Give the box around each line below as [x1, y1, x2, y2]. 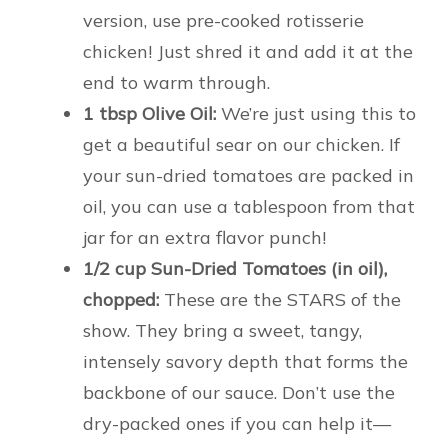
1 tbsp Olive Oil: [83, 101, 216, 125]
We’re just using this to [216, 101, 416, 125]
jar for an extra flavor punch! [83, 225, 326, 249]
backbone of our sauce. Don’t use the [83, 380, 395, 404]
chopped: [83, 287, 159, 311]
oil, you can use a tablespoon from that [83, 194, 415, 218]
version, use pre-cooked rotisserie [83, 8, 364, 32]
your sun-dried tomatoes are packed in [83, 163, 414, 187]
